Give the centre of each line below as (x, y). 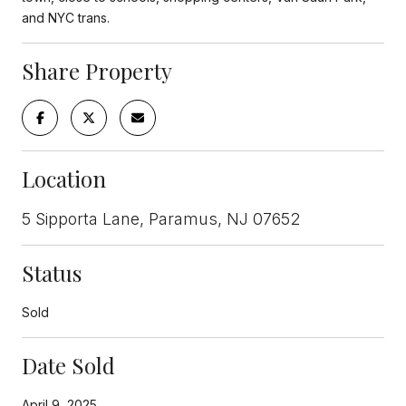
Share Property (97, 70)
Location (64, 178)
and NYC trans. (66, 17)
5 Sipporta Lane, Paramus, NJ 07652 (161, 218)
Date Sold (68, 365)
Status (52, 272)
